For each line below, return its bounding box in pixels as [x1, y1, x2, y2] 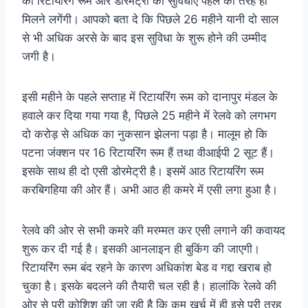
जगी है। [22, 49, 56, 63]
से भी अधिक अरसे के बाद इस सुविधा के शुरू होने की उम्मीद [22, 30, 267, 45]
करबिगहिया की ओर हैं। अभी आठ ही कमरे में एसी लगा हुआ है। [22, 182, 278, 197]
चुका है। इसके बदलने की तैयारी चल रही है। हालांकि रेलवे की [22, 278, 276, 293]
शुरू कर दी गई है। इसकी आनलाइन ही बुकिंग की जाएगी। [22, 241, 260, 256]
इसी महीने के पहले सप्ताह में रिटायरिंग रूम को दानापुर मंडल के [22, 89, 278, 104]
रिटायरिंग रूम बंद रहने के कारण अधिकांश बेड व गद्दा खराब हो [22, 260, 272, 274]
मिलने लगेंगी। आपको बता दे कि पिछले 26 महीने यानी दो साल [22, 12, 278, 26]
